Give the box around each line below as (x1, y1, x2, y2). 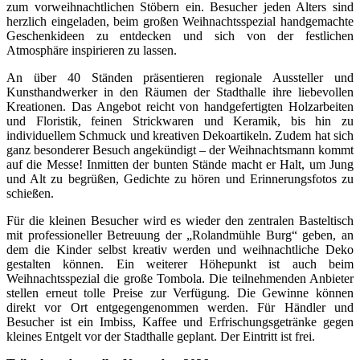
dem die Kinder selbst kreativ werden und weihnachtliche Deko (6, 243, 354, 257)
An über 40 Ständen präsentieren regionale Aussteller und (6, 71, 354, 85)
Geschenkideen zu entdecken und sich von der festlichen (6, 29, 354, 43)
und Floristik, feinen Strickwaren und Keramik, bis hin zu (6, 114, 354, 129)
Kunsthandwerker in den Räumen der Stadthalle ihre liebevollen (6, 85, 354, 100)
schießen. (6, 186, 54, 201)
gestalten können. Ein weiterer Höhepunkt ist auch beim (6, 257, 354, 272)
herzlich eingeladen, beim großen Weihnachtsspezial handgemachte (6, 14, 354, 29)
